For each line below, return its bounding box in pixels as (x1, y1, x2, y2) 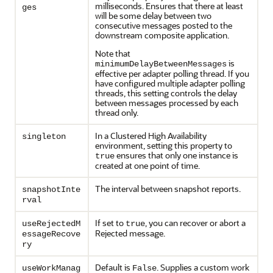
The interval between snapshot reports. (95, 183, 241, 194)
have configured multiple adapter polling (95, 77, 245, 89)
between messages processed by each (95, 97, 238, 108)
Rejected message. (95, 227, 165, 239)
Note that (95, 48, 130, 59)
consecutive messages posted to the (95, 19, 232, 31)
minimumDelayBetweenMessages (95, 59, 227, 69)
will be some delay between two (95, 10, 211, 21)
